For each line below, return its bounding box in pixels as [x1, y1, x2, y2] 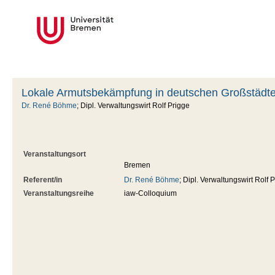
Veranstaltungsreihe [23, 189, 94, 198]
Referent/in [23, 176, 62, 185]
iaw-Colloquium [124, 189, 177, 198]
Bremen [124, 161, 150, 170]
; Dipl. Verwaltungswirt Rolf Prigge [77, 101, 190, 110]
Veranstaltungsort [23, 150, 86, 159]
